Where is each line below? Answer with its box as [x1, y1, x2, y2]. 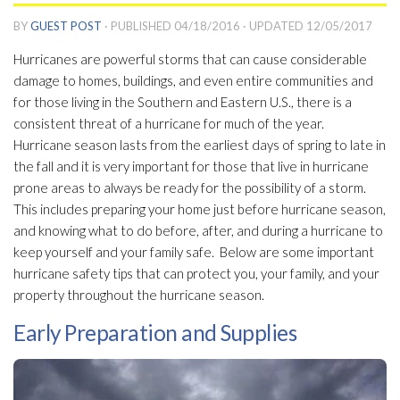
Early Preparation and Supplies [13, 320, 296, 346]
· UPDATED [240, 19, 306, 34]
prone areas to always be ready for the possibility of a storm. [13, 179, 369, 196]
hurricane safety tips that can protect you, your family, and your [13, 265, 379, 282]
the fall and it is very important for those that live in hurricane [13, 158, 369, 175]
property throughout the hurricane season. [13, 287, 264, 304]
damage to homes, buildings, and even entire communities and [13, 72, 373, 89]
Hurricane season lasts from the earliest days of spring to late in [13, 137, 386, 154]
